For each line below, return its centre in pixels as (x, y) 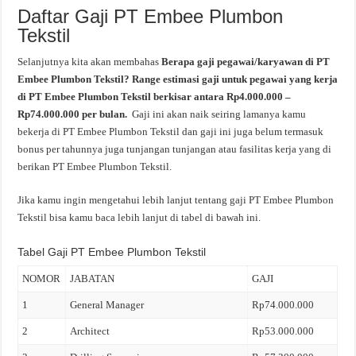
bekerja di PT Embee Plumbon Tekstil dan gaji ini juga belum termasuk (171, 132)
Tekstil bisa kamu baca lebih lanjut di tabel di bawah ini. (139, 217)
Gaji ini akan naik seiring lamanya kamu (218, 114)
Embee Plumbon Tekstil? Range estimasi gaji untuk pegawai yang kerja (178, 79)
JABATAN (93, 279)
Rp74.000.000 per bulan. (74, 114)
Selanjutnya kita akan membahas (90, 62)
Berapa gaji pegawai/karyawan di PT (246, 62)
